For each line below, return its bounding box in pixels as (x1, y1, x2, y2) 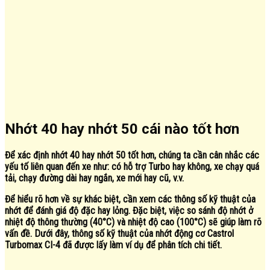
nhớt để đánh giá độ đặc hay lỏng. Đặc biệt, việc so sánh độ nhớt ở (5, 204, 253, 216)
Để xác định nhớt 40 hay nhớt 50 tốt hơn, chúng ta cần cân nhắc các (5, 149, 259, 161)
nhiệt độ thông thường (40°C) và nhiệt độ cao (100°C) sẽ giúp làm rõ (5, 216, 262, 228)
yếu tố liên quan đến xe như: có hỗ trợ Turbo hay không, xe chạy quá (5, 160, 259, 172)
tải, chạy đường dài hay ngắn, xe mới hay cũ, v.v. (5, 172, 184, 184)
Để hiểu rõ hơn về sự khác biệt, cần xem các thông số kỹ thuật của (5, 193, 256, 205)
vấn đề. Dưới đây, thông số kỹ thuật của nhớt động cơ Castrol (5, 227, 234, 239)
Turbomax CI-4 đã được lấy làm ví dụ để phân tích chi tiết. (5, 239, 222, 251)
